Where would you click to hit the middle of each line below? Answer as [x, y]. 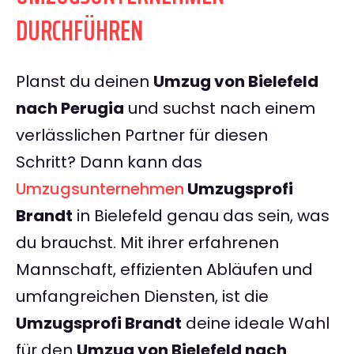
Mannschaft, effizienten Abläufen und [164, 270]
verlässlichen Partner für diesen [142, 136]
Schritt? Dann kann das [109, 162]
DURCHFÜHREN [79, 31]
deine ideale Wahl [256, 324]
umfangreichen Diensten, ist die [142, 297]
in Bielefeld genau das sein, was [201, 216]
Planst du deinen [85, 82]
